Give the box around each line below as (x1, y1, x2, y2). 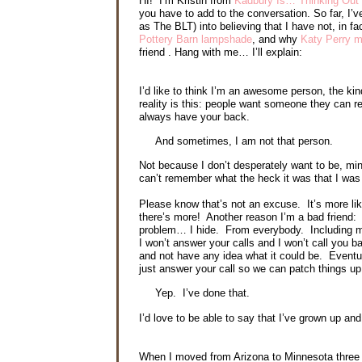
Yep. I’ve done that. (155, 287, 253, 300)
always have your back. (139, 110, 250, 123)
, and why (252, 32, 301, 45)
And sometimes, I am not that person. (155, 134, 336, 147)
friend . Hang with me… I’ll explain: (139, 45, 302, 58)
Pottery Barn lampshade (139, 32, 252, 45)
